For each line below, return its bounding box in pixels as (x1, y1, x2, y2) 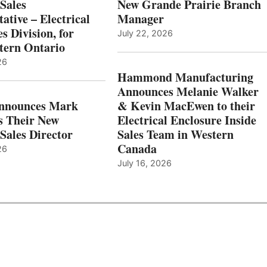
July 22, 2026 (117, 28, 173, 39)
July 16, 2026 (117, 158, 172, 169)
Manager (117, 10, 164, 28)
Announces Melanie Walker (117, 83, 259, 101)
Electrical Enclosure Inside (117, 111, 256, 129)
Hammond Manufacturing (117, 69, 253, 86)
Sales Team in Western (117, 126, 234, 144)
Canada (117, 140, 157, 158)
